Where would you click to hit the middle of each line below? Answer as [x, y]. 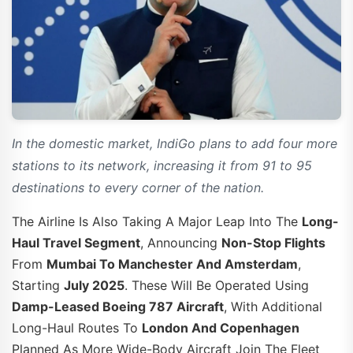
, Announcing [181, 242]
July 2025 [94, 285]
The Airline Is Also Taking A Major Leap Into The [157, 221]
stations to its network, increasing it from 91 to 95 [162, 165]
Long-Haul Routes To [77, 327]
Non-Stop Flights [273, 242]
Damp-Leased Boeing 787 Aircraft [118, 306]
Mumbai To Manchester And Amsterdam [172, 264]
